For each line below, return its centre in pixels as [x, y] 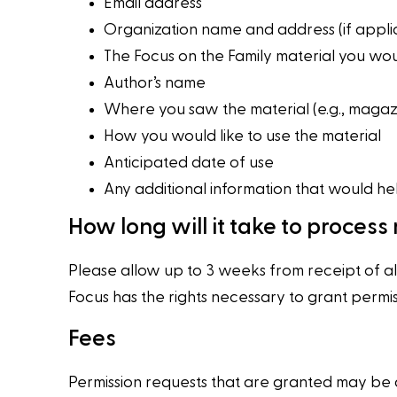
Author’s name [155, 83]
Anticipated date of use [189, 163]
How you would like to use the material [243, 136]
